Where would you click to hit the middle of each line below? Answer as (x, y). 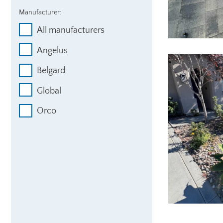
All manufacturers (71, 31)
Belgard (51, 71)
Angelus (52, 51)
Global (49, 91)
